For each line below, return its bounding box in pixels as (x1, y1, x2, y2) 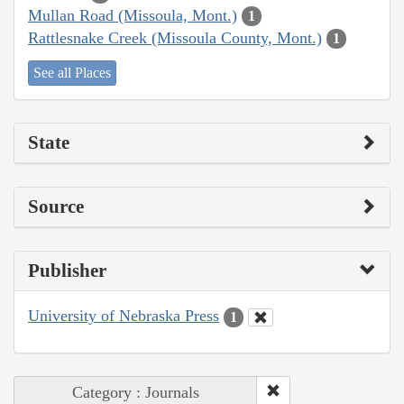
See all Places (33, 65, 111, 81)
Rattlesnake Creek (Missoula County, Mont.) (28, 28, 322, 47)
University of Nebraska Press (28, 307, 219, 326)
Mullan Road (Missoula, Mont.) (28, 5, 237, 24)
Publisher (28, 260, 106, 282)
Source (28, 196, 84, 218)
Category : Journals (72, 382, 199, 401)
